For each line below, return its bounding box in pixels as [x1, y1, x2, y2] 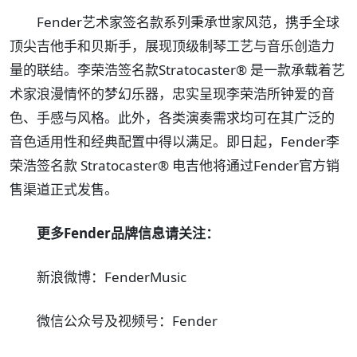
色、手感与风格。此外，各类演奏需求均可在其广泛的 [10, 108, 335, 127]
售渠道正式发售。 [10, 180, 118, 199]
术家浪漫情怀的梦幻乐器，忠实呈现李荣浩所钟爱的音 [10, 84, 335, 104]
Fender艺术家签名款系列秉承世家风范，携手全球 [37, 13, 339, 32]
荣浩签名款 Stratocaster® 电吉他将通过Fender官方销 [10, 156, 339, 175]
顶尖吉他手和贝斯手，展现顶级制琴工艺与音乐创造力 [10, 37, 335, 56]
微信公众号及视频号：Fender [37, 312, 218, 331]
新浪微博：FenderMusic [37, 268, 186, 287]
